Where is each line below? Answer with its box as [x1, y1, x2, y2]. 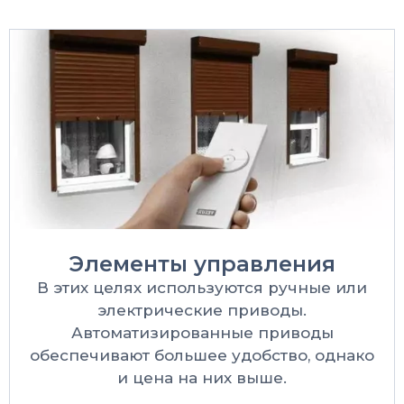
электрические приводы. [97, 301, 307, 320]
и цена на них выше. [117, 369, 287, 388]
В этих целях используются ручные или [37, 279, 367, 298]
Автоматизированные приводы [70, 324, 334, 343]
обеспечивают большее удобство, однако [30, 346, 374, 365]
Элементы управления [69, 251, 335, 278]
